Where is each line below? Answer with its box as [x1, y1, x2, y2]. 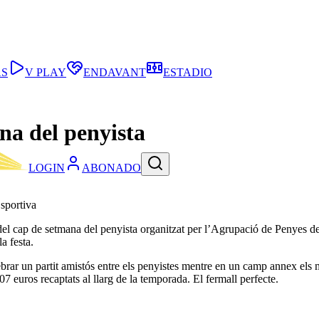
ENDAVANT [83, 66, 146, 78]
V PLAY [25, 66, 66, 78]
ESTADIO [163, 66, 212, 78]
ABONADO [82, 162, 141, 174]
